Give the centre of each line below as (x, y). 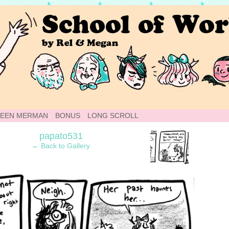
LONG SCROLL (113, 116)
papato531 (61, 136)
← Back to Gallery (61, 146)
